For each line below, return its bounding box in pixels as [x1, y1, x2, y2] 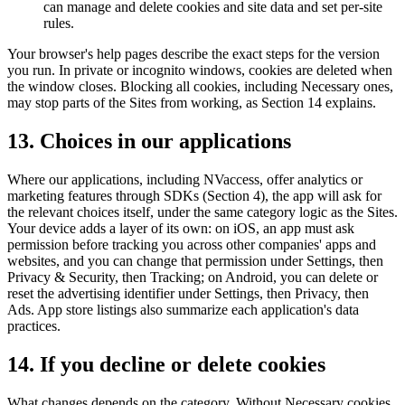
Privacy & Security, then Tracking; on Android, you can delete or [7, 269, 378, 286]
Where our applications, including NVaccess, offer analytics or [7, 172, 363, 188]
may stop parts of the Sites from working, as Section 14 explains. [7, 95, 376, 111]
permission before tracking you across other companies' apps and [7, 237, 376, 253]
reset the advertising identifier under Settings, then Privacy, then [7, 286, 369, 302]
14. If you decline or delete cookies [7, 353, 325, 377]
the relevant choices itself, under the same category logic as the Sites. [7, 204, 398, 221]
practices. [7, 318, 61, 334]
